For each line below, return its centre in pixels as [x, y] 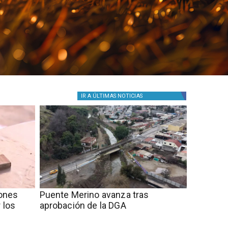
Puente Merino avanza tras [94, 195]
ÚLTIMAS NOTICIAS [118, 96]
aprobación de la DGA [83, 205]
